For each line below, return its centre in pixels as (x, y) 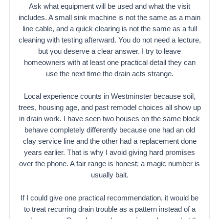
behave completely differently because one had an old (109, 130)
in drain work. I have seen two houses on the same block (109, 119)
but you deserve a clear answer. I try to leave (109, 51)
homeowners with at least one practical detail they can (109, 62)
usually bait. (109, 175)
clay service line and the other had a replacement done (109, 142)
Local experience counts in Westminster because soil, (109, 97)
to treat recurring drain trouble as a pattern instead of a (109, 209)
